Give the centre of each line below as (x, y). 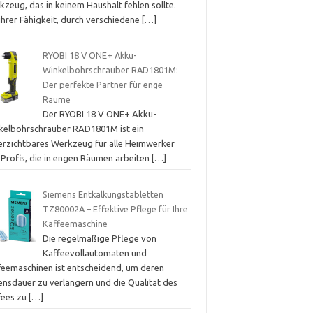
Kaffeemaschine (75, 223)
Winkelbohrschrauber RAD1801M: (110, 70)
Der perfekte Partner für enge (102, 85)
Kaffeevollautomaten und (94, 253)
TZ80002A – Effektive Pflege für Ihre (115, 209)
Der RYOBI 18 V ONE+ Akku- (99, 114)
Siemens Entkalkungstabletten (103, 194)
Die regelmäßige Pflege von (99, 238)
